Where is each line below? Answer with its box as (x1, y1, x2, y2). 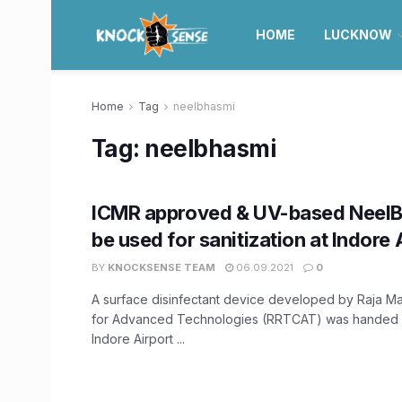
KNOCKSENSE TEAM (108, 261, 215, 274)
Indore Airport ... (92, 331, 185, 346)
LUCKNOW (323, 27, 392, 42)
